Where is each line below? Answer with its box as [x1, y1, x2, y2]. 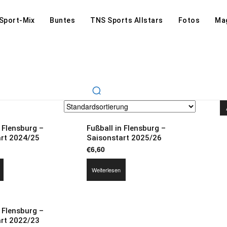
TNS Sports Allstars [90, 16, 163, 24]
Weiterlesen [91, 166, 121, 174]
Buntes [50, 16, 75, 24]
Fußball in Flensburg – [86, 124, 166, 133]
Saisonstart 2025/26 [86, 133, 162, 142]
